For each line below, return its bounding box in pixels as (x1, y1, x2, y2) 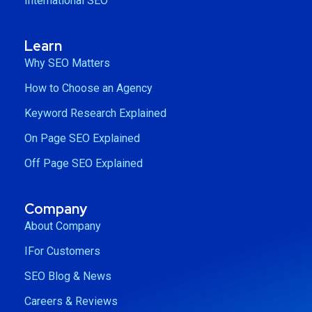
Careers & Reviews (24, 295, 118, 308)
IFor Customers (24, 244, 100, 258)
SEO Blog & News (24, 270, 111, 283)
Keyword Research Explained (24, 107, 166, 120)
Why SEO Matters (24, 56, 110, 70)
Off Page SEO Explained (24, 157, 143, 170)
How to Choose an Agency (24, 81, 153, 95)
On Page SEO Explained (24, 132, 140, 145)
